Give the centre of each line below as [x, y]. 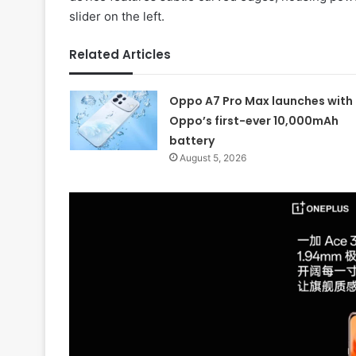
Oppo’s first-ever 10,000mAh [253, 120]
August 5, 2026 [213, 157]
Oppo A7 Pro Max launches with [261, 101]
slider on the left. [117, 16]
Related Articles [120, 54]
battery [192, 140]
